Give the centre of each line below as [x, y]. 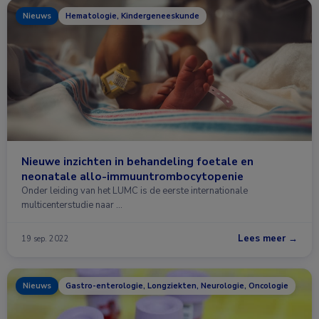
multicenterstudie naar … [72, 205]
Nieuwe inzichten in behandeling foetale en [137, 161]
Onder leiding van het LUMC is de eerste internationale [135, 191]
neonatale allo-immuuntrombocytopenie [132, 176]
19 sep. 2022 [45, 239]
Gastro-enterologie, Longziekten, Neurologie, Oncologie [177, 286]
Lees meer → [268, 239]
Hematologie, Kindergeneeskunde [132, 16]
